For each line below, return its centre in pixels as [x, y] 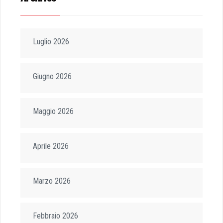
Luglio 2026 [51, 42]
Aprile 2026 [51, 146]
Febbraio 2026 [56, 216]
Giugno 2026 [52, 76]
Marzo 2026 [52, 181]
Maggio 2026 [53, 111]
